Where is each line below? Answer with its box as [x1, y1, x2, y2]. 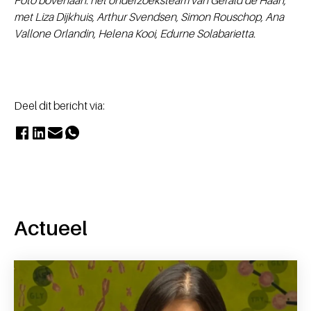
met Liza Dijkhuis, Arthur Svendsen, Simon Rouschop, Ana [14, 9, 284, 24]
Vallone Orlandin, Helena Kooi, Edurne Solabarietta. [14, 26, 255, 40]
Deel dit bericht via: [14, 98, 105, 112]
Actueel [14, 215, 87, 240]
